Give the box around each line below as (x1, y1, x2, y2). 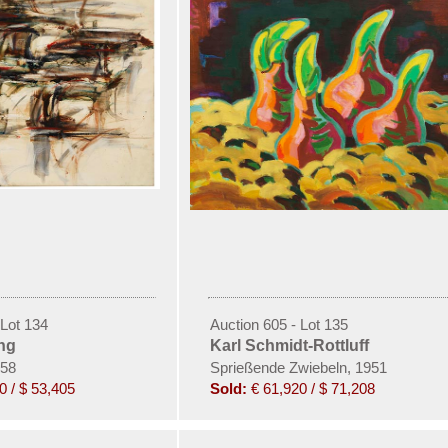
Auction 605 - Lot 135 (209, 316, 348, 333)
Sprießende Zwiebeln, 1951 (209, 359, 387, 376)
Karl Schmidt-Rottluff (209, 337, 369, 354)
